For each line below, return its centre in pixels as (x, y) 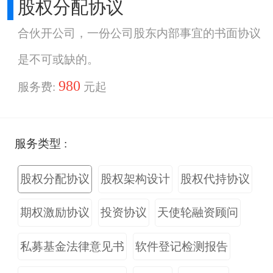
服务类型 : (41, 144)
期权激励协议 (55, 213)
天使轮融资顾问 (198, 213)
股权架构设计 (135, 179)
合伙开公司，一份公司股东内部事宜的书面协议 (140, 33)
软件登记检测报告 (181, 246)
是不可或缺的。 (58, 59)
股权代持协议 (215, 179)
